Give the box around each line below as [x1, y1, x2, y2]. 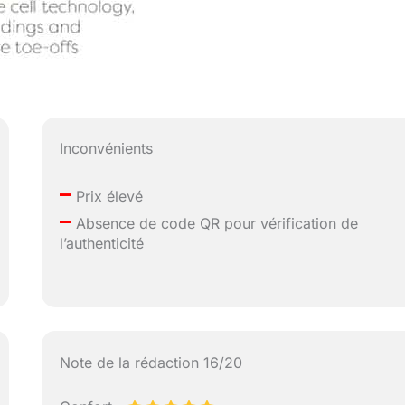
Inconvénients [60, 139, 154, 158]
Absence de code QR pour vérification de [71, 214, 359, 233]
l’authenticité [60, 234, 145, 253]
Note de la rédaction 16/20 [60, 353, 243, 372]
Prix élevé [71, 187, 144, 206]
